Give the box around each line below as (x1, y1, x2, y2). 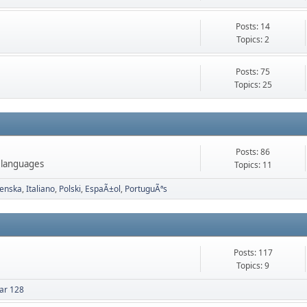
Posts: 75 (236, 66, 271, 78)
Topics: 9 (236, 260, 270, 272)
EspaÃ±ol (85, 183, 121, 195)
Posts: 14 (236, 21, 271, 33)
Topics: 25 (234, 79, 272, 91)
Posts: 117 (233, 247, 273, 259)
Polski (59, 183, 81, 195)
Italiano (26, 183, 55, 195)
